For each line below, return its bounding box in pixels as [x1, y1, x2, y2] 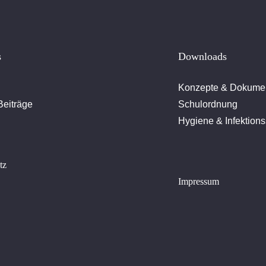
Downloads [178, 50, 227, 63]
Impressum [178, 176, 220, 187]
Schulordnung [178, 99, 238, 110]
